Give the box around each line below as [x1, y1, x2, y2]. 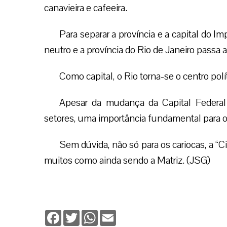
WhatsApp [98, 209, 132, 219]
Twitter [80, 209, 102, 219]
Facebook [61, 209, 93, 219]
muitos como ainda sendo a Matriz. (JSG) [44, 154, 210, 167]
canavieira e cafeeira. [44, 1, 127, 15]
